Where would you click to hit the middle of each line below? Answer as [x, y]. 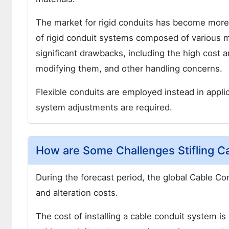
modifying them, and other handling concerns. [129, 68]
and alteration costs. [77, 193]
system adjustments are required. [104, 107]
